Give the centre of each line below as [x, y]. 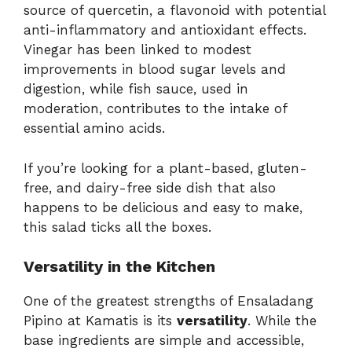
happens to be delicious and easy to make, [163, 207]
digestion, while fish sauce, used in [136, 89]
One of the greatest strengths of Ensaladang [169, 301]
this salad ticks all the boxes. [117, 227]
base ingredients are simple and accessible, [164, 341]
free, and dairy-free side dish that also [150, 187]
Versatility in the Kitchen [119, 267]
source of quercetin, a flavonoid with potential [174, 11]
